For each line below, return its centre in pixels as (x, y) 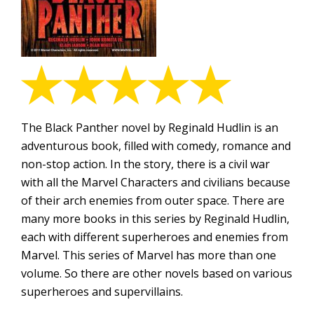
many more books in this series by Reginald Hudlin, (155, 219)
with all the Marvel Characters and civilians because (156, 182)
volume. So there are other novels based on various (157, 273)
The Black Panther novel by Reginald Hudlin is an (150, 128)
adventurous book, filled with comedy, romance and (156, 146)
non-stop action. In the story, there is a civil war (145, 164)
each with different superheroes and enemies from (155, 237)
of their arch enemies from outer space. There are (153, 200)
